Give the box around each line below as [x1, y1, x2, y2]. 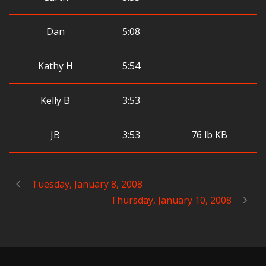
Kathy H [37, 59, 73, 72]
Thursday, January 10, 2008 [110, 194, 232, 207]
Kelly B [40, 94, 70, 107]
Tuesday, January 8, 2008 [31, 178, 142, 191]
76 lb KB [191, 128, 227, 141]
